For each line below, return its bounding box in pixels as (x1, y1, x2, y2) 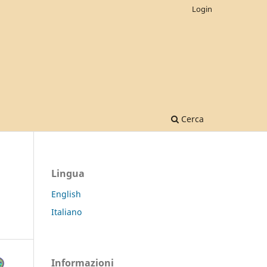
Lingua (51, 166, 85, 180)
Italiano (51, 206, 82, 218)
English (51, 188, 81, 200)
